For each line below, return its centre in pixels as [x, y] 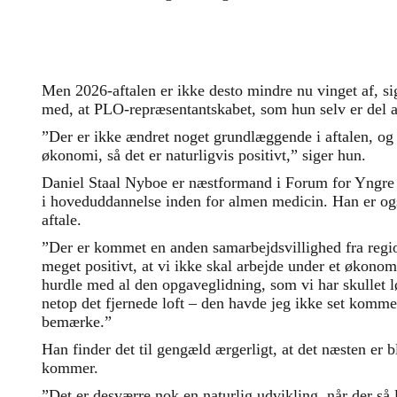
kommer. [70, 367]
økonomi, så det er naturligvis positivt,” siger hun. [204, 155]
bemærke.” [77, 321]
